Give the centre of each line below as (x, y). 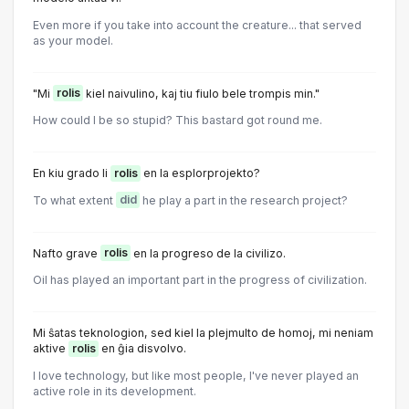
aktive (51, 349)
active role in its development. (115, 391)
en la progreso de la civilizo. (208, 253)
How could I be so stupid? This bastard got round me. (178, 120)
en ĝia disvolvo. (142, 349)
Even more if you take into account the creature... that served (197, 25)
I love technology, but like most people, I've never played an (196, 375)
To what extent (74, 200)
